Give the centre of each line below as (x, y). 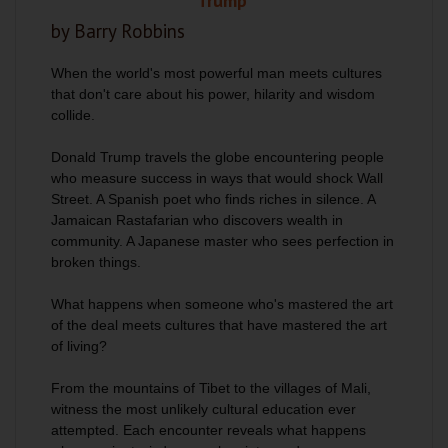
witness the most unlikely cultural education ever (203, 409)
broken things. (96, 262)
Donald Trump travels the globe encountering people (217, 157)
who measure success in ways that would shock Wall (217, 178)
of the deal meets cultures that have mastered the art (219, 325)
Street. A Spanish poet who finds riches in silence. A (213, 199)
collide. (73, 115)
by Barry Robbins (118, 31)
